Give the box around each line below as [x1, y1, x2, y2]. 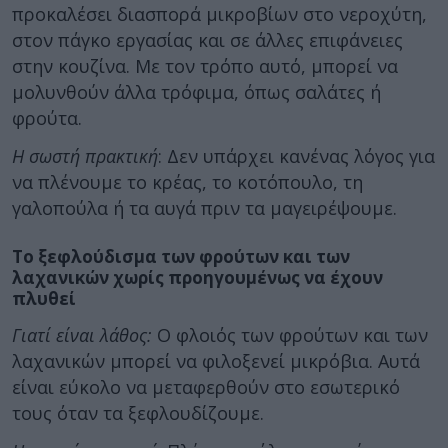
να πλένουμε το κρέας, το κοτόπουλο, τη [12, 170, 363, 194]
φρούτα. [12, 105, 82, 130]
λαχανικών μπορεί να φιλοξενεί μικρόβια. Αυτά [12, 348, 420, 373]
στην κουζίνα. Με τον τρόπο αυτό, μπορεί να [12, 53, 398, 78]
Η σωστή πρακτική [12, 144, 158, 168]
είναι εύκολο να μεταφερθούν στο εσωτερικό [12, 374, 400, 399]
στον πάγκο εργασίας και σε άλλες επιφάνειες [12, 27, 403, 52]
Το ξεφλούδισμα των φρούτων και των [12, 245, 350, 268]
